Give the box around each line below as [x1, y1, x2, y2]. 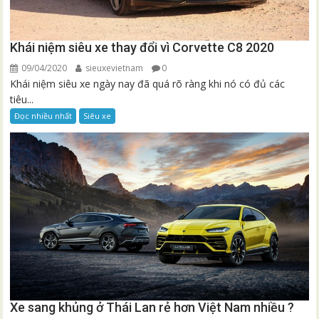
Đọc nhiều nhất [14, 110, 73, 122]
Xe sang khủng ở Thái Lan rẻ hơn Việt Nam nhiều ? [10, 299, 295, 315]
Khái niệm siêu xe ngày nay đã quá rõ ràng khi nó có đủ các [10, 77, 286, 91]
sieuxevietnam [83, 62, 144, 75]
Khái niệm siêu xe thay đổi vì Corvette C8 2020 [10, 40, 275, 56]
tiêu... [10, 93, 34, 107]
